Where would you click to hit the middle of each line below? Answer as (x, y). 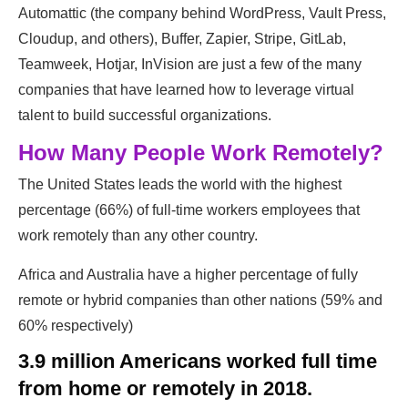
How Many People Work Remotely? (201, 153)
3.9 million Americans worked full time (198, 362)
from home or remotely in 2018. (165, 389)
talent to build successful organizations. (145, 116)
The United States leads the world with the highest (180, 185)
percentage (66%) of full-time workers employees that (189, 210)
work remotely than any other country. (138, 236)
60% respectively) (76, 326)
